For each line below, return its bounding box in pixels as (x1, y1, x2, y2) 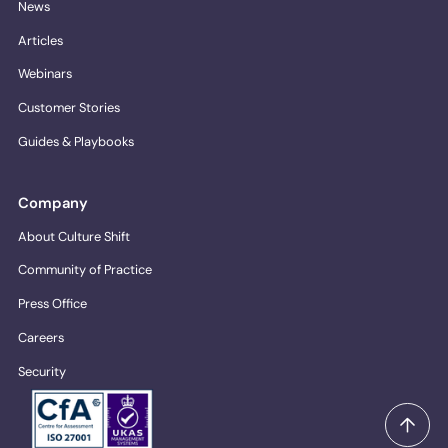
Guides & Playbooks (18, 132, 135, 150)
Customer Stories (18, 98, 121, 116)
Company (18, 192, 89, 213)
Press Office (18, 295, 88, 313)
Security (18, 362, 67, 380)
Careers (18, 328, 65, 346)
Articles (18, 31, 64, 49)
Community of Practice (18, 261, 153, 279)
